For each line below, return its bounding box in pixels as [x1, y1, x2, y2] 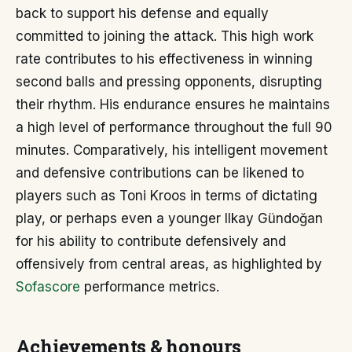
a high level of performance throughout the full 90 [16, 119, 332, 135]
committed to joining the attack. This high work [16, 28, 313, 44]
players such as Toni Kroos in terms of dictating [16, 188, 317, 203]
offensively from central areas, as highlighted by [16, 256, 322, 272]
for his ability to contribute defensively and [16, 233, 286, 249]
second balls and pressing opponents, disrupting [16, 74, 322, 90]
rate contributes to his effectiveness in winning [16, 51, 313, 67]
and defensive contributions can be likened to [16, 165, 304, 181]
